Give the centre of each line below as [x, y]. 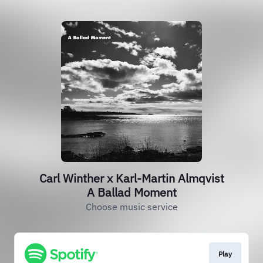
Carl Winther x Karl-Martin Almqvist [131, 178]
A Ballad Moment [131, 192]
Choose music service [131, 207]
